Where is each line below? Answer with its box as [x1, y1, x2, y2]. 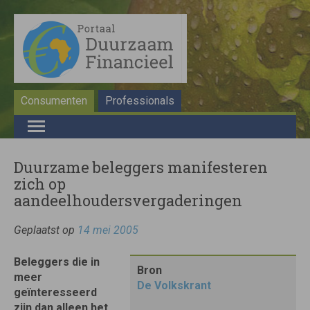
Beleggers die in [14, 255, 100, 268]
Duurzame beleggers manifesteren [14, 157, 268, 177]
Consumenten [21, 94, 87, 107]
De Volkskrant [137, 279, 211, 292]
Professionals [105, 94, 174, 107]
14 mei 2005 [77, 224, 138, 237]
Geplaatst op [14, 224, 77, 237]
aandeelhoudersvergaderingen [14, 190, 242, 210]
